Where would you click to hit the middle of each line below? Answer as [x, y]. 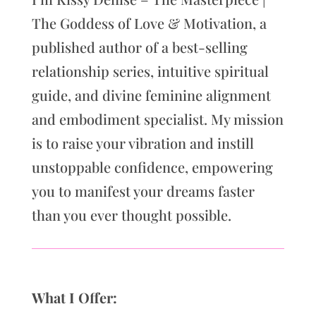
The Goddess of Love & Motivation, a [149, 23]
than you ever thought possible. [131, 215]
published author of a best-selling [139, 47]
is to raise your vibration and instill [142, 143]
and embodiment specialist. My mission [157, 119]
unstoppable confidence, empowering [152, 167]
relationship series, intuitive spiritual [150, 71]
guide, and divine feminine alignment [151, 95]
